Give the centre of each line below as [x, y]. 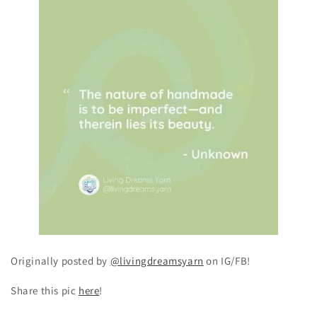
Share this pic [45, 290]
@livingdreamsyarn [157, 261]
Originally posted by [60, 261]
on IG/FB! [227, 261]
